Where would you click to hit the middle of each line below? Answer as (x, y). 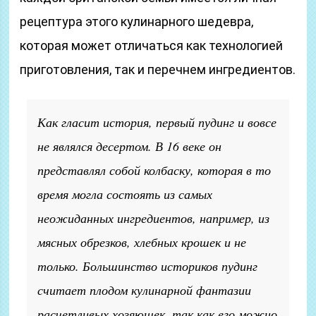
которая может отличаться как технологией (152, 45)
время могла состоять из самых (125, 194)
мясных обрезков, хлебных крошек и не (142, 242)
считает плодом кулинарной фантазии (145, 290)
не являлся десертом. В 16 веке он (130, 146)
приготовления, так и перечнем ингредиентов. (158, 69)
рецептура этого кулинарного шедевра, (137, 22)
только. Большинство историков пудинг (148, 266)
